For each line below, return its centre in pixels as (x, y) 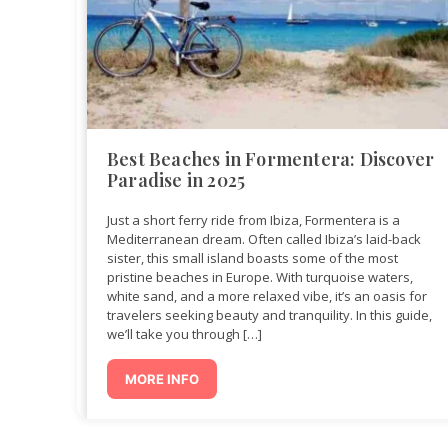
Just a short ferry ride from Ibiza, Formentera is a (253, 220)
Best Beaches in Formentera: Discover (271, 159)
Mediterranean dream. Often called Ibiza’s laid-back (264, 239)
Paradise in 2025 (176, 180)
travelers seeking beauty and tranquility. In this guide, (269, 315)
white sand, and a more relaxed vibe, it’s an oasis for (267, 296)
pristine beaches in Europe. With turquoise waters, (260, 277)
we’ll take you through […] (184, 334)
